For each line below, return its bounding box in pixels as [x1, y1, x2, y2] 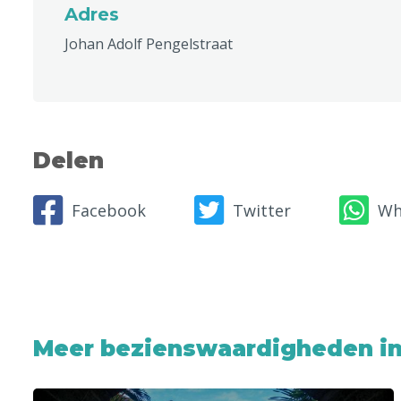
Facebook [72, 199, 146, 221]
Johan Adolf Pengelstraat [64, 34, 233, 54]
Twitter [233, 199, 291, 221]
